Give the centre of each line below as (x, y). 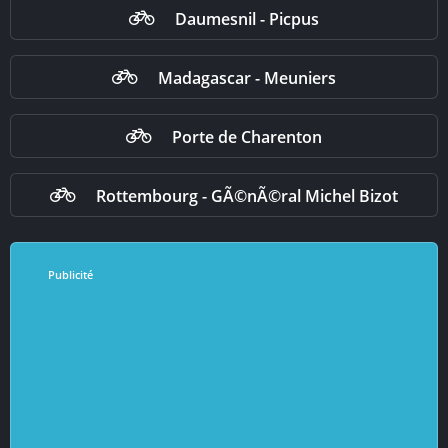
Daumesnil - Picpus (247, 18)
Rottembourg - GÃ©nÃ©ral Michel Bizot (247, 195)
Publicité (70, 275)
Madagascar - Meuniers (247, 77)
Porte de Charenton (247, 136)
